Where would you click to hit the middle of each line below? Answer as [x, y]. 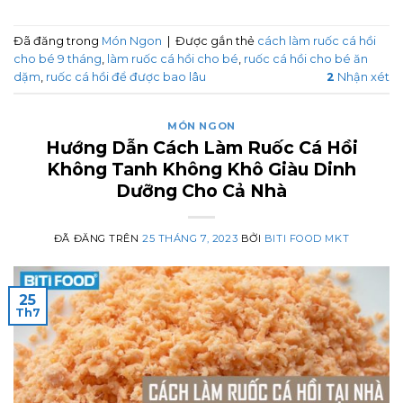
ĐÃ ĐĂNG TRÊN [98, 239]
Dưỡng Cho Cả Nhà [201, 191]
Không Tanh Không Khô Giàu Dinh [201, 170]
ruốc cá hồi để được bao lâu [126, 76]
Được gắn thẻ [216, 40]
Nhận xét [362, 76]
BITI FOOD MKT [307, 239]
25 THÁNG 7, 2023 [190, 239]
